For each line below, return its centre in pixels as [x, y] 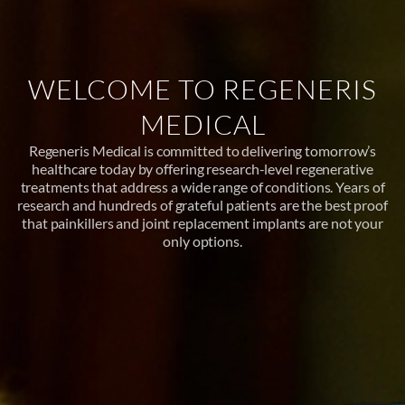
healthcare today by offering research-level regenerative [202, 169]
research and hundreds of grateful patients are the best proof [202, 205]
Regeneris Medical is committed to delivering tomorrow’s [202, 151]
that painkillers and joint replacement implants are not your [202, 223]
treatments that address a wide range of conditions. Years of [202, 187]
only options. [202, 241]
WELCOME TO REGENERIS [202, 89]
